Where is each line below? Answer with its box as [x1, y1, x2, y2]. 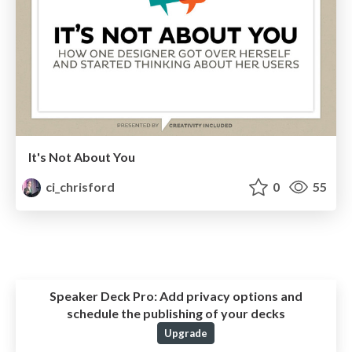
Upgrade [163, 327, 207, 340]
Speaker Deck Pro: [49, 288, 157, 304]
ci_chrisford [43, 178, 115, 194]
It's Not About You [28, 148, 135, 164]
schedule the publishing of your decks [67, 306, 285, 321]
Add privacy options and [157, 288, 302, 304]
